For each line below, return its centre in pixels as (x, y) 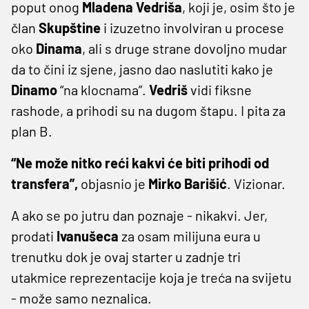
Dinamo (34, 89)
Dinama (59, 48)
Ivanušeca (88, 236)
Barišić (206, 183)
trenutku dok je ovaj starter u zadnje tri (126, 256)
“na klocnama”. (103, 89)
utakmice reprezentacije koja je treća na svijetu (151, 277)
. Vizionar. (256, 183)
